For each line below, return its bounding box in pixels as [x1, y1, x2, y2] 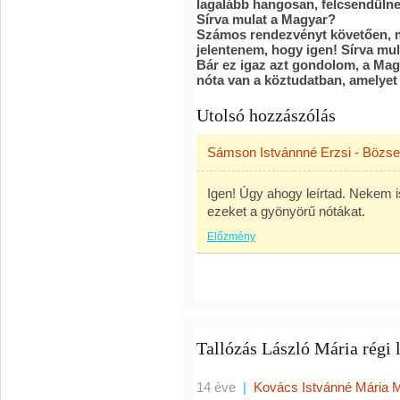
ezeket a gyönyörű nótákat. [207, 204, 365, 219]
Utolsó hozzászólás [196, 105, 336, 125]
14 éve [196, 379, 236, 395]
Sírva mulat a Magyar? [196, 12, 336, 27]
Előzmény [207, 230, 255, 243]
